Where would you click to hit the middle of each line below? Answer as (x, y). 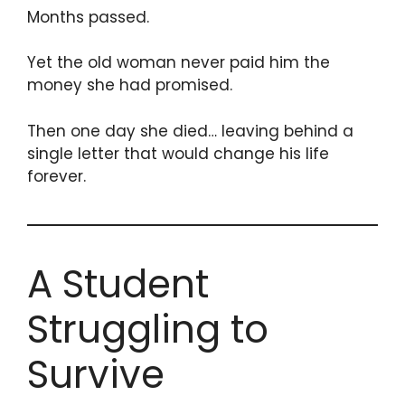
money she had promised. (130, 85)
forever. (57, 176)
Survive (96, 374)
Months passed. (88, 17)
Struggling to (148, 329)
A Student (118, 284)
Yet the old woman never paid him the (179, 63)
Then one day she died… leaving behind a (190, 131)
